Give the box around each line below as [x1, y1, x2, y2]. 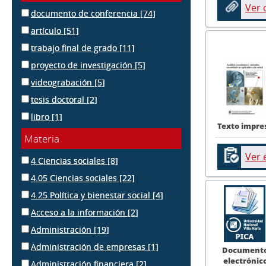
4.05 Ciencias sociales [31, 172, 119, 183]
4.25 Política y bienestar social [31, 189, 153, 201]
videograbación [31, 77, 94, 88]
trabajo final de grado [31, 42, 119, 53]
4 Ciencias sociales [31, 155, 107, 166]
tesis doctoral [31, 94, 87, 105]
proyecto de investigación [31, 59, 135, 71]
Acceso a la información [31, 207, 128, 218]
